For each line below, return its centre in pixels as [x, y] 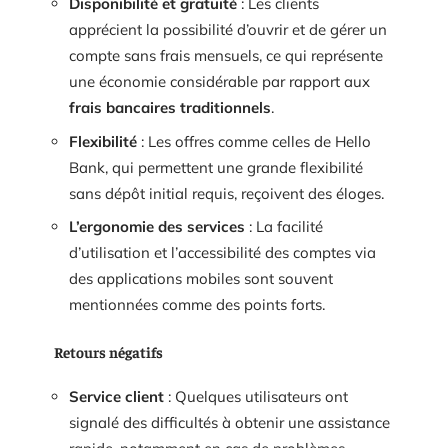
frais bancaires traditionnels [170, 107]
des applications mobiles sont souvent [201, 278]
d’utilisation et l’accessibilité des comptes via [222, 252]
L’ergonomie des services [157, 226]
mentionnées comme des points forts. [197, 304]
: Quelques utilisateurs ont [256, 396]
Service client [116, 396]
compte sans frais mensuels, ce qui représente [226, 55]
